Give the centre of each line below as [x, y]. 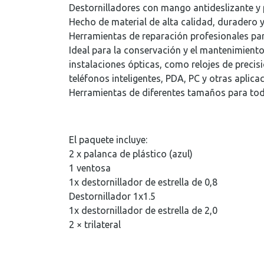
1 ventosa [90, 168]
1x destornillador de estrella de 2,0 [143, 210]
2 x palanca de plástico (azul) [131, 154]
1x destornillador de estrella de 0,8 [143, 182]
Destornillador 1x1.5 [112, 196]
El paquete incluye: [108, 140]
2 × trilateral [95, 225]
